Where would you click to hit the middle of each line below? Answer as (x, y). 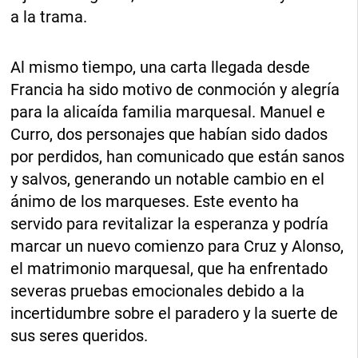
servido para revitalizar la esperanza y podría (170, 224)
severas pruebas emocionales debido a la (158, 291)
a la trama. (49, 17)
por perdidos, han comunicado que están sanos (178, 157)
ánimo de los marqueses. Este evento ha (155, 202)
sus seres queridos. (80, 336)
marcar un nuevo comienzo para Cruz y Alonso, (177, 247)
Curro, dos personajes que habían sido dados (169, 135)
